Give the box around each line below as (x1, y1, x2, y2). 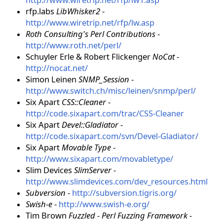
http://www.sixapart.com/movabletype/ (26, 153, 173, 165)
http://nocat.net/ (26, 62, 88, 74)
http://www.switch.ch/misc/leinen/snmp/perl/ (26, 85, 196, 97)
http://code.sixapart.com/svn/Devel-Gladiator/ (26, 130, 198, 142)
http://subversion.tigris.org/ (72, 187, 177, 199)
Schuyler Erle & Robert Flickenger (26, 51, 152, 63)
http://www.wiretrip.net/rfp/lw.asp (26, 17, 154, 29)
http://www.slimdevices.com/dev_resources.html (26, 176, 208, 187)
